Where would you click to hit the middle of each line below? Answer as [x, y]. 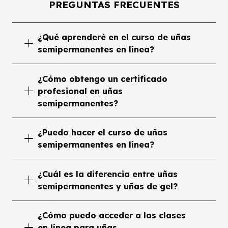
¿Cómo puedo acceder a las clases [112, 215]
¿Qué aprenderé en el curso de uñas [115, 37]
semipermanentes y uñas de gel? [108, 186]
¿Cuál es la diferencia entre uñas [108, 174]
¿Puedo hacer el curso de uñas [103, 133]
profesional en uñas [80, 91]
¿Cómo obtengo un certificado [103, 79]
